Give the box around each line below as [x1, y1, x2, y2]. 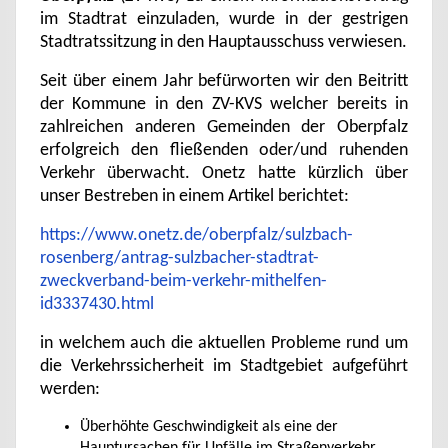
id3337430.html [40, 296, 154, 313]
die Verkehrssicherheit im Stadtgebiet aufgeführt [40, 358, 408, 375]
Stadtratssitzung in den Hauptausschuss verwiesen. [40, 34, 407, 51]
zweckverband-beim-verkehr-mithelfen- [40, 273, 327, 290]
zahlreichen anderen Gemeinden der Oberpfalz [40, 119, 408, 136]
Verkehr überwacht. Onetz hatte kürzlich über [40, 165, 408, 182]
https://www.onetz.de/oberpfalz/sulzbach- [40, 227, 353, 244]
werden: [40, 381, 100, 398]
